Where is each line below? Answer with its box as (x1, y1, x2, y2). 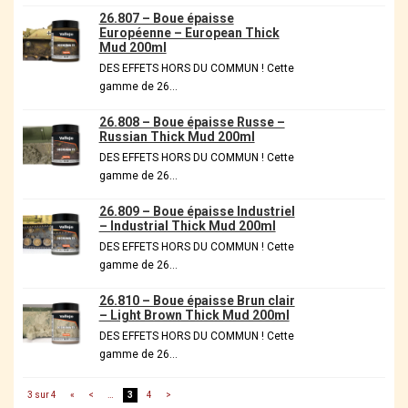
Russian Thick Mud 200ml (98, 129, 255, 145)
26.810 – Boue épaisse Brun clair (98, 293, 295, 309)
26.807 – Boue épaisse (98, 11, 234, 26)
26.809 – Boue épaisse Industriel (98, 204, 295, 219)
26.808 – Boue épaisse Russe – (98, 115, 285, 130)
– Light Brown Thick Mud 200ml (98, 308, 290, 323)
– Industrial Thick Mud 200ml (98, 219, 276, 234)
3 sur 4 (27, 390, 56, 401)
